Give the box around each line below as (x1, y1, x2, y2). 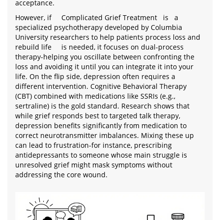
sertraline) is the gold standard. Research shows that (15, 101, 190, 111)
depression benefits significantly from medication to (15, 121, 187, 131)
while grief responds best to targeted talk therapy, (15, 111, 180, 121)
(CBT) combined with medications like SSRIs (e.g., (15, 91, 175, 101)
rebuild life (15, 42, 52, 52)
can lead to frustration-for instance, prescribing (15, 140, 172, 150)
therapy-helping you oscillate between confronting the (15, 52, 194, 62)
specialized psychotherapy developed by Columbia (15, 23, 182, 32)
